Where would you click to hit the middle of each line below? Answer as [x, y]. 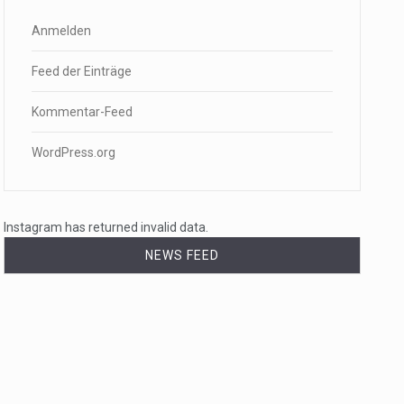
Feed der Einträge [82, 71]
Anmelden [61, 31]
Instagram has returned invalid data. [106, 227]
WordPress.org [73, 152]
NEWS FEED [182, 255]
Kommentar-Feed [82, 112]
